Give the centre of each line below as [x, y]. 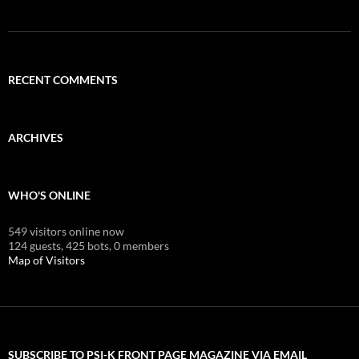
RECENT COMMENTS [63, 79]
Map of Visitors [46, 260]
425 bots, [89, 245]
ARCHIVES [36, 137]
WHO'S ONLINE [49, 195]
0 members [141, 245]
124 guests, [36, 245]
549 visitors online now [66, 231]
